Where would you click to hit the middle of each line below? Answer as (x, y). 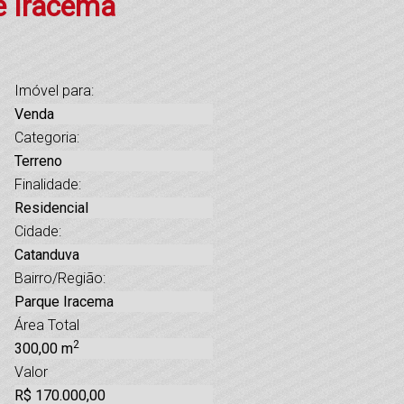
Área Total (47, 325)
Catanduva (47, 254)
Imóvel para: (54, 90)
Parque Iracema (64, 301)
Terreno (38, 161)
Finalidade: (48, 184)
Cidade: (38, 231)
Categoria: (47, 137)
